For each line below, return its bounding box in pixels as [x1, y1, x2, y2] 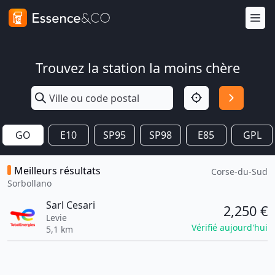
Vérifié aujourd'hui [192, 222, 268, 233]
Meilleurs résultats [14, 164, 101, 177]
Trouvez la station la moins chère [35, 59, 240, 77]
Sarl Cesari [45, 198, 95, 212]
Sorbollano [7, 177, 52, 189]
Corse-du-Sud [211, 166, 268, 177]
